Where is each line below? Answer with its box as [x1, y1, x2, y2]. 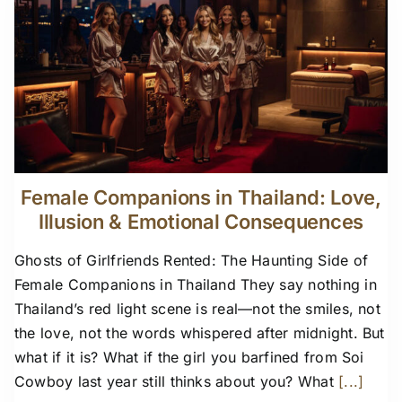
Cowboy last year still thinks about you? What [14, 371, 334, 390]
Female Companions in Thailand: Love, [21, 185, 381, 209]
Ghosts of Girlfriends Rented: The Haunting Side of [14, 250, 368, 269]
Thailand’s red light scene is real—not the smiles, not [14, 299, 380, 318]
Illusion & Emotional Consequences [38, 209, 364, 233]
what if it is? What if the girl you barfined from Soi [14, 347, 364, 366]
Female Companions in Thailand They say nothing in [14, 275, 377, 293]
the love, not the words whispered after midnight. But [14, 323, 385, 342]
